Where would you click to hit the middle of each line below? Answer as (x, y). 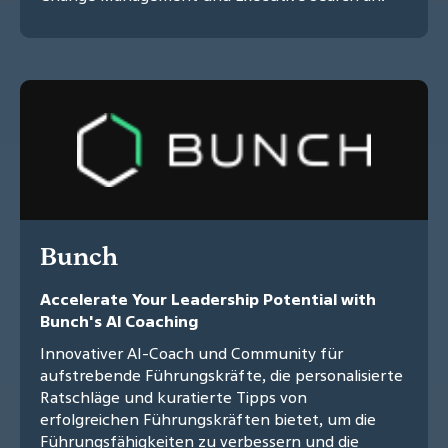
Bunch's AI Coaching (119, 321)
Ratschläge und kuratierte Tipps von (173, 397)
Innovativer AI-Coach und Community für (191, 353)
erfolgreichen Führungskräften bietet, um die (208, 419)
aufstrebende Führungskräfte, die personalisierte (221, 375)
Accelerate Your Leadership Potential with (208, 299)
